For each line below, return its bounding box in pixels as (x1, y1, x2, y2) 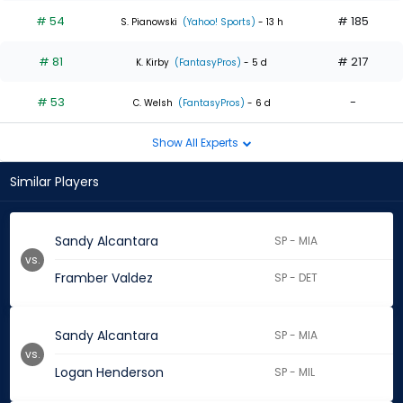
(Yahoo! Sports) (179, 14, 255, 29)
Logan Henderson (55, 363, 164, 382)
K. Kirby (136, 55, 169, 69)
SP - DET (274, 270, 318, 286)
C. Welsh (132, 95, 173, 110)
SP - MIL (274, 364, 316, 381)
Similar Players (10, 173, 99, 192)
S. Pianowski (120, 14, 177, 29)
